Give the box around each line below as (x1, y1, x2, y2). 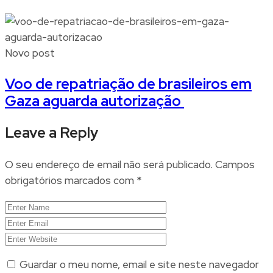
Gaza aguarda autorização (5, 91, 184, 111)
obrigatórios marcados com (5, 174, 136, 188)
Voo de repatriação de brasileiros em (5, 74, 252, 94)
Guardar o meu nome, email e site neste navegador (19, 258, 259, 272)
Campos (215, 158, 255, 172)
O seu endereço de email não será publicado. (5, 158, 213, 172)
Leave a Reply (5, 123, 98, 143)
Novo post (5, 46, 55, 60)
